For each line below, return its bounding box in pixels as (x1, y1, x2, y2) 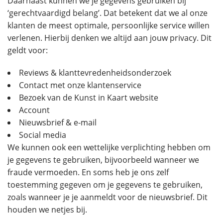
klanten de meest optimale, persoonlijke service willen (7, 20, 210, 31)
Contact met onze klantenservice (19, 80, 141, 91)
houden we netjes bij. (7, 204, 87, 215)
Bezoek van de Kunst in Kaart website (19, 92, 158, 103)
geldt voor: (7, 45, 48, 56)
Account (19, 105, 50, 115)
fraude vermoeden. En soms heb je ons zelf (7, 167, 169, 178)
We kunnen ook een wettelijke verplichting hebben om (7, 142, 211, 153)
